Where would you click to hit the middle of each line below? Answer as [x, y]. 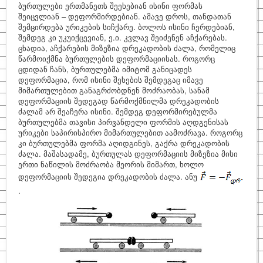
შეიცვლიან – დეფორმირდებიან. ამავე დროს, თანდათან [125, 16]
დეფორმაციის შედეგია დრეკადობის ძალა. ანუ [109, 176]
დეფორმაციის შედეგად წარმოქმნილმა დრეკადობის [119, 101]
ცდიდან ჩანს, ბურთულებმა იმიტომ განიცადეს [105, 69]
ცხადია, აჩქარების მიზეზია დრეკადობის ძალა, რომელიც [127, 48]
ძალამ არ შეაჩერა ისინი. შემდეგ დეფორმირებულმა [118, 111]
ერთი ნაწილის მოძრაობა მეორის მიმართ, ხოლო [111, 164]
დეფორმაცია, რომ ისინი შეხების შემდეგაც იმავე [111, 80]
